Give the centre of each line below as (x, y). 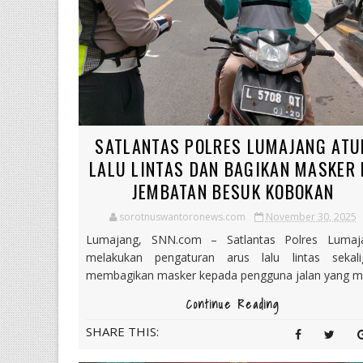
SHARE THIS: (122, 331)
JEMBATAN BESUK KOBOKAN (233, 191)
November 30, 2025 (311, 216)
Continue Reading (233, 304)
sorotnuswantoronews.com (182, 216)
